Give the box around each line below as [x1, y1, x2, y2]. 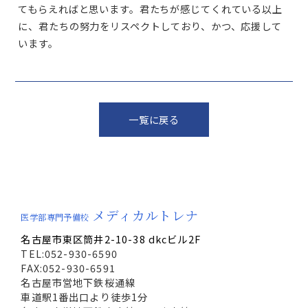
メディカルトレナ [92, 205, 199, 224]
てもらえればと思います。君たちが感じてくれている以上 [18, 1, 283, 16]
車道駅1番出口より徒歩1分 [21, 289, 148, 304]
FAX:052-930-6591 [21, 260, 115, 275]
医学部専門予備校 [21, 210, 89, 223]
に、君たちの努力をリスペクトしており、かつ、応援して [18, 19, 282, 34]
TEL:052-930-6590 [21, 245, 118, 261]
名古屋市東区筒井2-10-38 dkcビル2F [21, 231, 201, 246]
